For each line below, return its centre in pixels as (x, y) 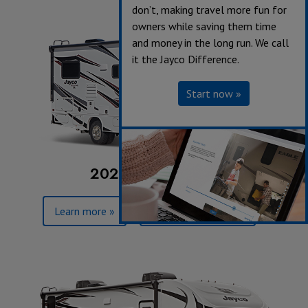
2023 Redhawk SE (154, 174)
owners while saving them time (204, 26)
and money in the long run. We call (210, 43)
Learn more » (84, 211)
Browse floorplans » (197, 211)
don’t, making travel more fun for (209, 10)
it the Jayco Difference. (186, 59)
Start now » (213, 93)
